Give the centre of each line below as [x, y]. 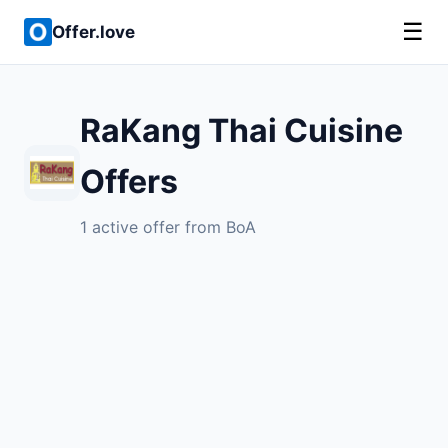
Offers [129, 181]
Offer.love [93, 31]
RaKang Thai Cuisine [241, 130]
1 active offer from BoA [168, 227]
